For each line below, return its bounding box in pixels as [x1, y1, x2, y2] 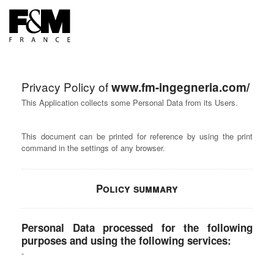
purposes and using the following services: [21, 233, 231, 248]
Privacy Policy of [21, 78, 111, 95]
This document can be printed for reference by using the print [21, 130, 253, 142]
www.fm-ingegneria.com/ [111, 79, 250, 95]
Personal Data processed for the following [21, 220, 253, 235]
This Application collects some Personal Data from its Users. [21, 97, 238, 108]
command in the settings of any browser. [21, 142, 165, 154]
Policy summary [96, 181, 178, 196]
